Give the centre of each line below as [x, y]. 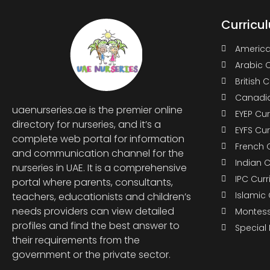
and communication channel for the [98, 153]
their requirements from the [76, 240]
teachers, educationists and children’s [102, 196]
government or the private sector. [91, 254]
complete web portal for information [98, 139]
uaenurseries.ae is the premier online [97, 110]
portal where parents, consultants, [93, 182]
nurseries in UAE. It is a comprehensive [99, 168]
